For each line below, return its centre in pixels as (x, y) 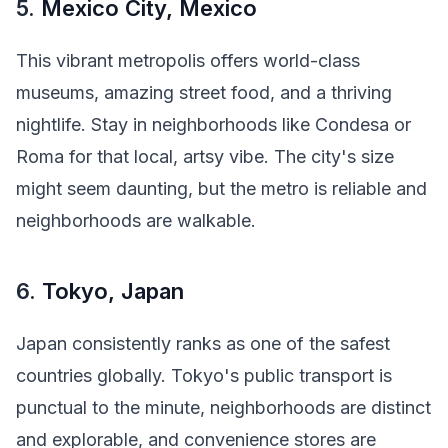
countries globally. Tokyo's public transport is (204, 376)
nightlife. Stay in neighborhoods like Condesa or (213, 125)
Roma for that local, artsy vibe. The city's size (205, 157)
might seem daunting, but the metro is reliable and (221, 189)
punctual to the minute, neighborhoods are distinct (223, 408)
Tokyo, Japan (113, 290)
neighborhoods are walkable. (136, 221)
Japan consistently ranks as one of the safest (203, 344)
